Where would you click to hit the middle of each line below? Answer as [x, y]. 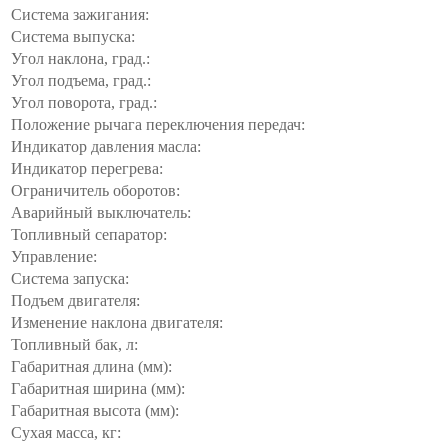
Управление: [54, 256]
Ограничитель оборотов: [95, 190]
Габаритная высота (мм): [95, 410]
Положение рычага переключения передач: [158, 124]
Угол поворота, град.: [84, 102]
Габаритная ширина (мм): [98, 388]
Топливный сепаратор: [89, 234]
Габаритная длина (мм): [91, 366]
